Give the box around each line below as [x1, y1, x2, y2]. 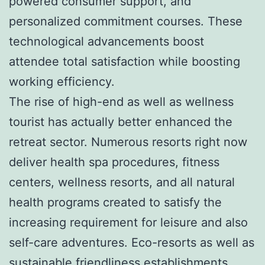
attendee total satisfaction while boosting [9, 54, 240, 69]
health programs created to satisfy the [9, 195, 222, 209]
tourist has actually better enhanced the [9, 114, 232, 129]
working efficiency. [9, 74, 115, 89]
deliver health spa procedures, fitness [9, 154, 219, 169]
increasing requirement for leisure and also [9, 215, 248, 230]
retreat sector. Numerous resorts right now [9, 134, 247, 149]
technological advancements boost [9, 34, 204, 49]
